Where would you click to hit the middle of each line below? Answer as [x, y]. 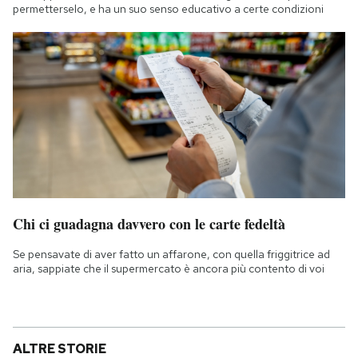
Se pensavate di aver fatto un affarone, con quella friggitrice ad [171, 255]
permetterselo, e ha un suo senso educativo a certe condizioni [168, 9]
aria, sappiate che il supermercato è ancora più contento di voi [169, 269]
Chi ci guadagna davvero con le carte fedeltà [149, 224]
